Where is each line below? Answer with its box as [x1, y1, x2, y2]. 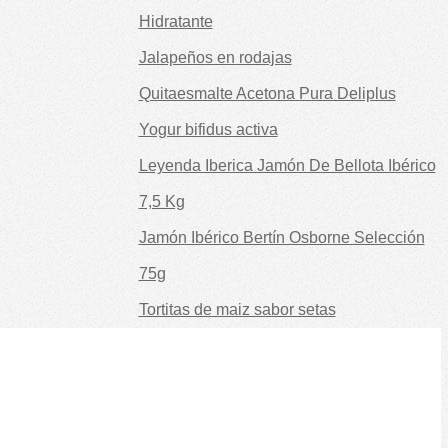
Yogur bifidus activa [138, 120, 278, 138]
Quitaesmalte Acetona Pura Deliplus [138, 84, 396, 102]
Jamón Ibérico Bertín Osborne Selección [138, 228, 425, 246]
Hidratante [138, 12, 213, 30]
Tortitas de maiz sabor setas [138, 300, 336, 318]
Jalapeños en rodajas [138, 48, 292, 66]
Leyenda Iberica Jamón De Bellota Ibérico [138, 156, 436, 174]
